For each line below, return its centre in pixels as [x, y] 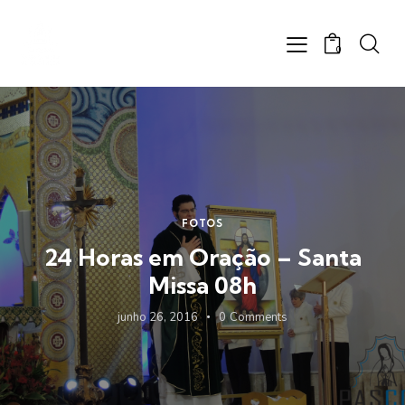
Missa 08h [202, 286]
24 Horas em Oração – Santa [202, 258]
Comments [259, 318]
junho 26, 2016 [157, 318]
